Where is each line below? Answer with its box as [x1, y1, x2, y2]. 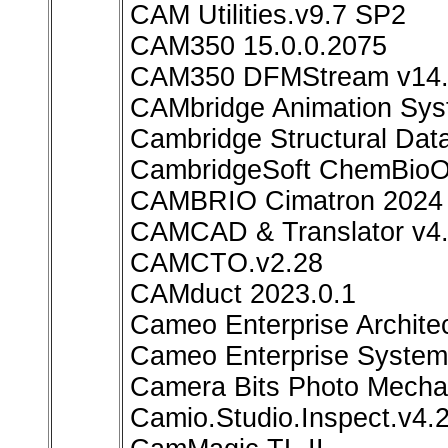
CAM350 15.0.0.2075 [130, 31, 387, 62]
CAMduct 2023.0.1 [130, 279, 356, 310]
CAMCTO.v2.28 [130, 248, 323, 279]
